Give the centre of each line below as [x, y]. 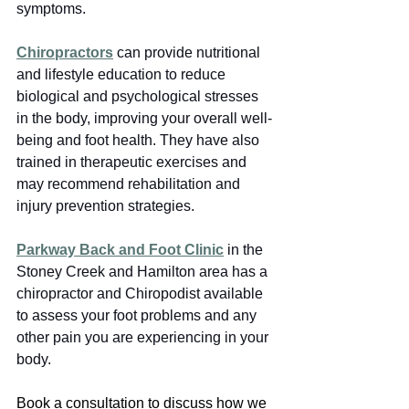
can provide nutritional [190, 52]
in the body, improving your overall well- [144, 118]
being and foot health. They [105, 140]
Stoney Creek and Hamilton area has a [144, 271]
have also [230, 140]
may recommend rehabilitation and [130, 184]
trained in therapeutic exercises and [133, 162]
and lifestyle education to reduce [123, 74]
